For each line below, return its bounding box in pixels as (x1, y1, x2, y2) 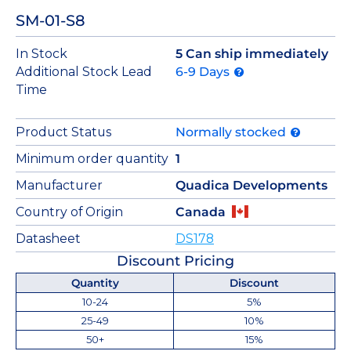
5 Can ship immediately (175, 45, 328, 61)
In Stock (16, 45, 67, 61)
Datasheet (16, 230, 81, 246)
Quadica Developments (175, 177, 327, 193)
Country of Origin (16, 204, 123, 219)
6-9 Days (175, 63, 233, 79)
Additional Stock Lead (16, 63, 152, 79)
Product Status (16, 124, 111, 139)
